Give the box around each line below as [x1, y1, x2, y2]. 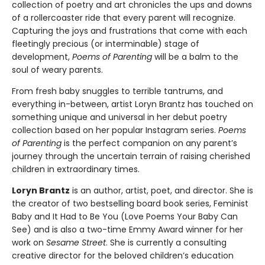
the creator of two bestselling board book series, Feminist [12, 198, 248, 210]
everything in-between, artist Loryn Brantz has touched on [12, 98, 253, 111]
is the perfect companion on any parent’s [62, 137, 237, 150]
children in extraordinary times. [12, 163, 140, 176]
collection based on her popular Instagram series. [12, 124, 218, 137]
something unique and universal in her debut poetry [12, 111, 227, 124]
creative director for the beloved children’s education [12, 250, 234, 262]
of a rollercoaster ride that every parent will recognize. [12, 12, 235, 24]
